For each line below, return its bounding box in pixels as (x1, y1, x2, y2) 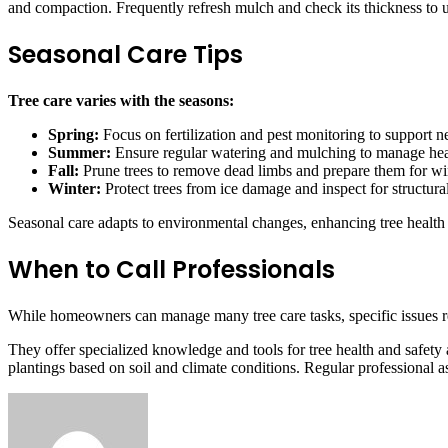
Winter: (48, 180, 101, 198)
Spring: (48, 126, 99, 144)
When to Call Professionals (8, 253, 335, 287)
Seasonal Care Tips (8, 38, 243, 72)
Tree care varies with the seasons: (8, 92, 234, 110)
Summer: (48, 144, 111, 162)
